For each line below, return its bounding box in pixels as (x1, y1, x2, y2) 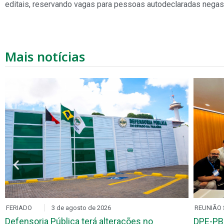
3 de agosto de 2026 (51, 203, 111, 211)
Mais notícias (5, 47, 85, 65)
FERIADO (5, 203, 32, 211)
